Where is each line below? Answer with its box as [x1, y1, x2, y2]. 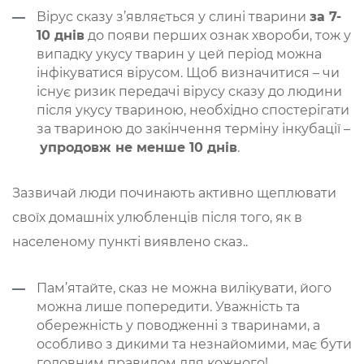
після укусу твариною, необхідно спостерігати [37, 102, 349, 118]
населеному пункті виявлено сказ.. [12, 233, 248, 249]
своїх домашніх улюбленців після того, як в [12, 209, 302, 225]
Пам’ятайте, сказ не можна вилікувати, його [37, 279, 331, 296]
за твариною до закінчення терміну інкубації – [37, 120, 350, 136]
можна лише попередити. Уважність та [37, 298, 300, 314]
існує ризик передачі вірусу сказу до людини [37, 83, 342, 99]
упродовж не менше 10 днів [40, 139, 237, 155]
